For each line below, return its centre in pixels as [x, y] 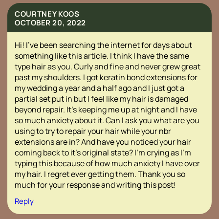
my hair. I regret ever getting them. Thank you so [100, 174]
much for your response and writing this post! [95, 185]
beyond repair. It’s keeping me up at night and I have [106, 109]
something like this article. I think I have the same [102, 55]
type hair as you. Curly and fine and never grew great [108, 66]
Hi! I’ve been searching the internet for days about [103, 45]
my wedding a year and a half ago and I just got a [99, 88]
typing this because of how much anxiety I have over [107, 163]
